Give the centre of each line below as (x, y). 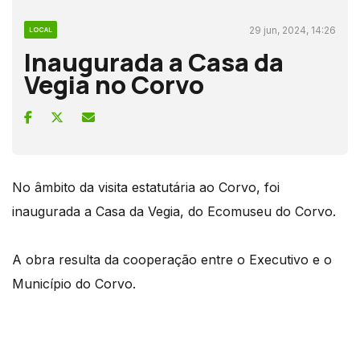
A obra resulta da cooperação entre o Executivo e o (172, 259)
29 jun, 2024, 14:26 (292, 30)
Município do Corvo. (74, 283)
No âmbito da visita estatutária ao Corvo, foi (146, 187)
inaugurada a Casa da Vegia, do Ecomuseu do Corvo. (174, 211)
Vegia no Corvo (114, 84)
